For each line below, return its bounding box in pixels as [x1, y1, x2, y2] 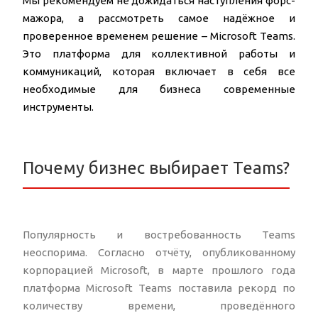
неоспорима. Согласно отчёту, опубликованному [23, 246, 295, 259]
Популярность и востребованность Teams [23, 229, 295, 241]
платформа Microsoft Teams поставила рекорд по [23, 282, 295, 295]
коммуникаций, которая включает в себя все [23, 65, 295, 78]
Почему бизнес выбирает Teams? [23, 158, 290, 178]
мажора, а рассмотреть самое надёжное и [23, 12, 295, 25]
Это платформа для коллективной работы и [23, 48, 295, 60]
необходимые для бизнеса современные [23, 83, 295, 96]
